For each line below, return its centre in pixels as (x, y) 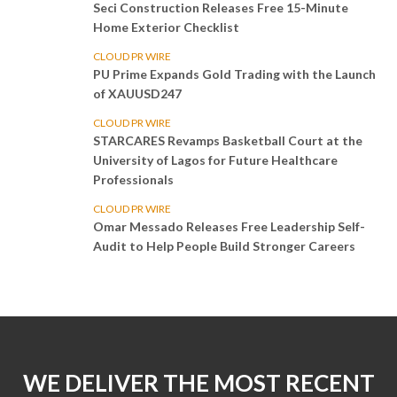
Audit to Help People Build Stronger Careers (224, 246)
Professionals (133, 180)
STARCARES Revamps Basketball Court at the (228, 141)
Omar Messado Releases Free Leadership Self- (229, 227)
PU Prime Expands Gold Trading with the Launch (234, 74)
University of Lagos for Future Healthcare (215, 160)
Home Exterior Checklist (166, 27)
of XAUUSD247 (137, 94)
